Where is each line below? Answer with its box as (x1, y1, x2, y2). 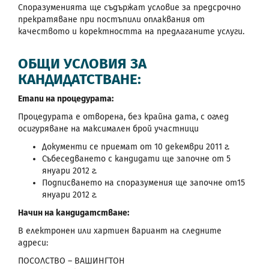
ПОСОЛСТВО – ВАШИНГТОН (18, 255, 125, 266)
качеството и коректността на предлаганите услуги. (18, 26, 244, 37)
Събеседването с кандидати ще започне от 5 (42, 153, 231, 164)
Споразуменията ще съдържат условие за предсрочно (18, 2, 241, 13)
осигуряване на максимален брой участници (18, 123, 199, 134)
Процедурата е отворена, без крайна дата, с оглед (18, 111, 229, 122)
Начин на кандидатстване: (18, 207, 129, 218)
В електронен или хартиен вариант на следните (18, 225, 222, 236)
